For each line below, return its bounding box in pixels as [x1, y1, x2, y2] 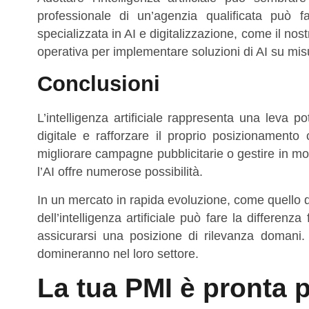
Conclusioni [37, 72, 160, 97]
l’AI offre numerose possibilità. [37, 165, 203, 179]
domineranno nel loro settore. [37, 246, 199, 261]
